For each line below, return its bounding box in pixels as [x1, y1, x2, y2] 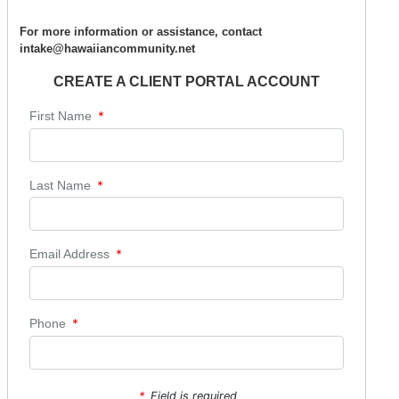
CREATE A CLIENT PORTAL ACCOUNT [53, 74, 321, 89]
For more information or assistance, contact [20, 25, 262, 38]
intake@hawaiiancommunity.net [20, 42, 195, 55]
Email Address [29, 248, 110, 262]
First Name [29, 110, 92, 123]
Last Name [29, 178, 91, 192]
